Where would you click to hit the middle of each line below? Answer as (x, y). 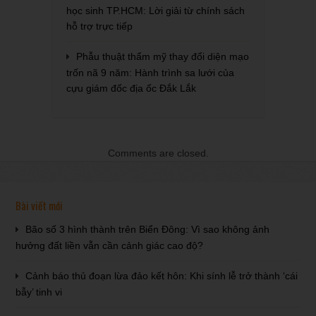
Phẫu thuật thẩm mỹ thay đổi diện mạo (163, 56)
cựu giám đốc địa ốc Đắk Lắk (131, 88)
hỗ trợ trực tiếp (99, 26)
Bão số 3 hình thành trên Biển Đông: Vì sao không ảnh (148, 229)
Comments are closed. (158, 153)
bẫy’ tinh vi (39, 292)
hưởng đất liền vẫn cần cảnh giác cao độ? (110, 245)
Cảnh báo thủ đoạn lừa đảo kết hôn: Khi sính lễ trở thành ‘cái (162, 276)
